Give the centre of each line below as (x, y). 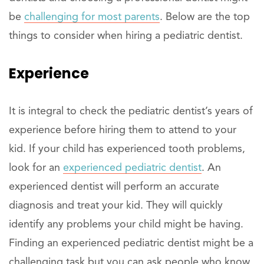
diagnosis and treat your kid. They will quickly (116, 205)
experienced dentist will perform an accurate (114, 187)
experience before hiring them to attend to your (123, 130)
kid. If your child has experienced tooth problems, (127, 149)
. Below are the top (205, 17)
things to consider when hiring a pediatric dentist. (126, 36)
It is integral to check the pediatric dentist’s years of (131, 111)
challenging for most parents (92, 17)
